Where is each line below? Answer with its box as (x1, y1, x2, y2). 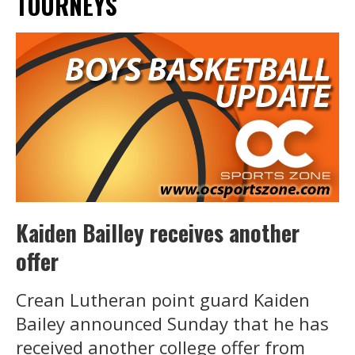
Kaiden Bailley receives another (16, 216, 300, 249)
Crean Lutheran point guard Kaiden (16, 287, 310, 311)
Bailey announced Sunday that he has (16, 311, 329, 335)
